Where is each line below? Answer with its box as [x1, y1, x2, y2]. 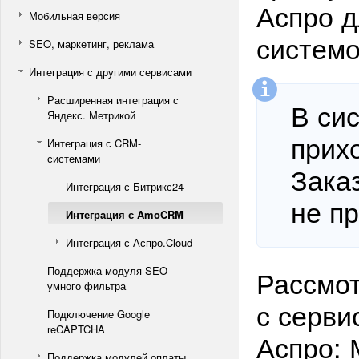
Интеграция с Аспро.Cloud [66, 235, 192, 250]
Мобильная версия [29, 8, 120, 23]
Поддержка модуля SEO [47, 263, 167, 278]
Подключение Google [47, 306, 150, 321]
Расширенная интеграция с [47, 92, 179, 107]
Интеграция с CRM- [47, 135, 141, 151]
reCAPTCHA [47, 321, 105, 337]
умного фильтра [47, 278, 126, 293]
